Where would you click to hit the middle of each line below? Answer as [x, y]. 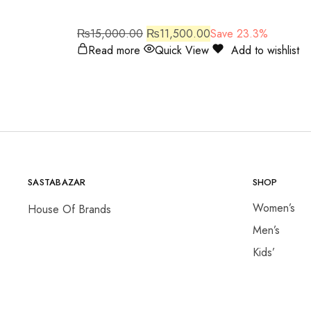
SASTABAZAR [57, 182]
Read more [114, 50]
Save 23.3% [239, 33]
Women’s [274, 208]
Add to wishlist [266, 50]
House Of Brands [69, 209]
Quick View [182, 50]
